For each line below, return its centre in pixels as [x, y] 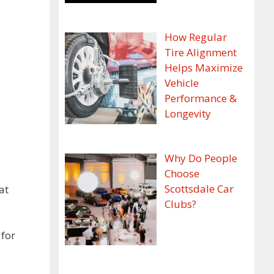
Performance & [200, 98]
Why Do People [201, 158]
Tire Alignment [200, 52]
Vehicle [181, 83]
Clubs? [180, 204]
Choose [182, 174]
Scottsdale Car [199, 189]
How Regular [195, 37]
